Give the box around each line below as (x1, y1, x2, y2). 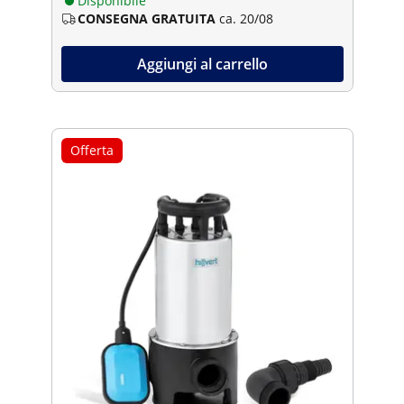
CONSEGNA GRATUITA (77, 9, 216, 27)
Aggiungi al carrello (136, 53, 268, 74)
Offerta (69, 141, 114, 159)
